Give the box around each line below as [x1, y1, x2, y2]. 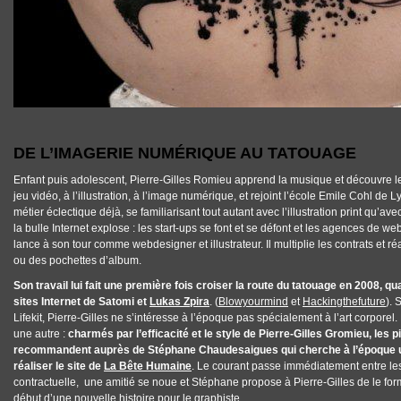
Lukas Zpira [149, 295, 209, 308]
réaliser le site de [13, 360, 104, 372]
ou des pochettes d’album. [13, 254, 144, 267]
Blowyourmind [218, 295, 288, 308]
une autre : [13, 328, 68, 340]
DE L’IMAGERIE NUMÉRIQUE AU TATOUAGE [13, 144, 356, 162]
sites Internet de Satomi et [13, 295, 149, 308]
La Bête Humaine [104, 360, 192, 372]
